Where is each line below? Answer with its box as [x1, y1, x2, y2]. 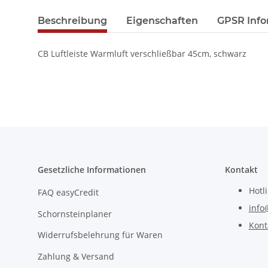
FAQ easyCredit [38, 187, 99, 199]
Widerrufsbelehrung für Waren [38, 229, 163, 241]
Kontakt [224, 164, 258, 176]
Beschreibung [38, 15, 107, 27]
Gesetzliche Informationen [38, 164, 146, 176]
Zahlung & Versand [38, 250, 114, 262]
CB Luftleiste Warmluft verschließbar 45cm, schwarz [38, 48, 246, 60]
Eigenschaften [126, 15, 198, 27]
